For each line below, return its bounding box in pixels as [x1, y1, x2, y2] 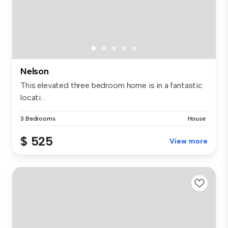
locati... [20, 92, 45, 102]
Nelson [20, 65, 49, 77]
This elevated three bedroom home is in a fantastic [20, 80, 203, 90]
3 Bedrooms [20, 115, 55, 122]
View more [169, 136, 208, 146]
